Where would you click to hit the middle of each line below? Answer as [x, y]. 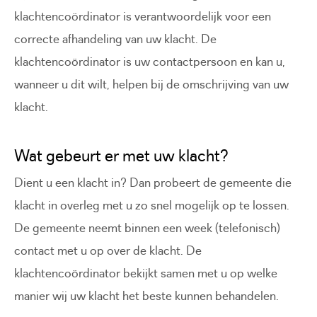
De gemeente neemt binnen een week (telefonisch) [147, 228]
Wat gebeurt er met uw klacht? [121, 156]
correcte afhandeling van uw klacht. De [115, 39]
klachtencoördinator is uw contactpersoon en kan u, [150, 61]
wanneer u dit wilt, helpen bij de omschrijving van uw [151, 84]
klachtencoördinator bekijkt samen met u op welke [146, 273]
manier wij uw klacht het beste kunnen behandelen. [146, 296]
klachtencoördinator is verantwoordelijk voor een [143, 16]
